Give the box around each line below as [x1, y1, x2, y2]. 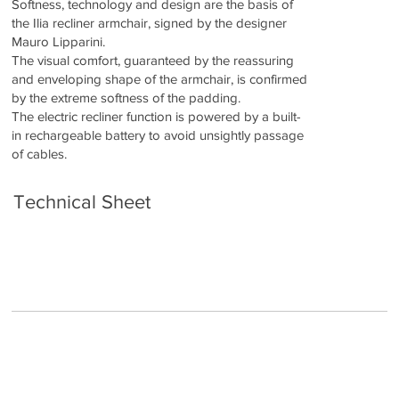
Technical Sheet [13, 191, 151, 213]
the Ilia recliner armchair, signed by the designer [12, 14, 288, 30]
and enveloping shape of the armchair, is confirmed [12, 70, 308, 86]
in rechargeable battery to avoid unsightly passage [12, 126, 305, 142]
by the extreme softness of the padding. [12, 89, 241, 105]
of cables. [12, 145, 68, 161]
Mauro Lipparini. [12, 33, 106, 49]
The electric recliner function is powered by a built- [12, 108, 302, 124]
